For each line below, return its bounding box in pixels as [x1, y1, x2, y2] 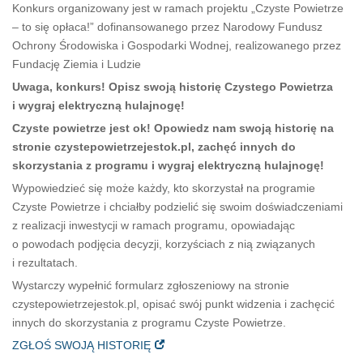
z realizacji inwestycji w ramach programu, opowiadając [12, 219, 295, 233]
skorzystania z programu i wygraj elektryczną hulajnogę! [12, 159, 324, 173]
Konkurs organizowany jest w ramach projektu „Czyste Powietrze [12, 2, 344, 15]
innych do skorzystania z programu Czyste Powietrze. [12, 316, 286, 330]
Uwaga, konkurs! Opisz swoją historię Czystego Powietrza [12, 80, 333, 94]
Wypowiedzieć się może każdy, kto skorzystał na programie [12, 181, 315, 195]
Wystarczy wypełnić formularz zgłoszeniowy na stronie [12, 279, 289, 293]
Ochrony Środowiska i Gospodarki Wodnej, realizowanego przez [12, 39, 341, 53]
